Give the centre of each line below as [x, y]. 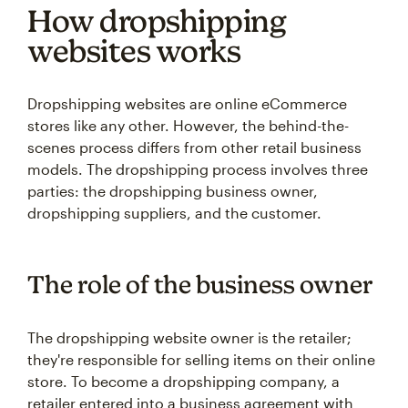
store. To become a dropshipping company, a [184, 381]
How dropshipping [157, 20]
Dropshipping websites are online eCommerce [187, 103]
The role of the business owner [200, 284]
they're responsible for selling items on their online [201, 359]
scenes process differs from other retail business [194, 147]
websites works [134, 51]
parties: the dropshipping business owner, [173, 191]
